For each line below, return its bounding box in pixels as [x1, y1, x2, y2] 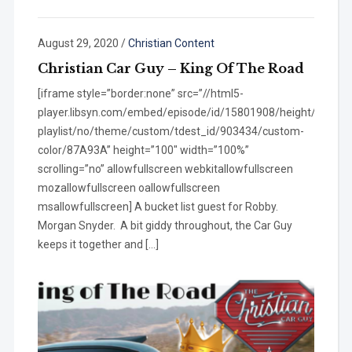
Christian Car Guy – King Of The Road [37, 60, 304, 76]
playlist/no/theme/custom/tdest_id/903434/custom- [37, 125, 304, 137]
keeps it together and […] [37, 238, 159, 251]
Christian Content [127, 37, 214, 49]
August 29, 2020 [37, 37, 119, 49]
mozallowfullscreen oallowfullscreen [37, 181, 220, 194]
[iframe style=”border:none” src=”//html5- [37, 87, 244, 100]
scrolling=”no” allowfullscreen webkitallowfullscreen [37, 163, 293, 175]
